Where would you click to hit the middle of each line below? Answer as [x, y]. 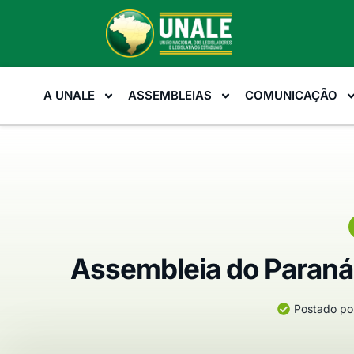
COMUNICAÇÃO [291, 95]
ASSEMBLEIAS [169, 95]
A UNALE [69, 95]
